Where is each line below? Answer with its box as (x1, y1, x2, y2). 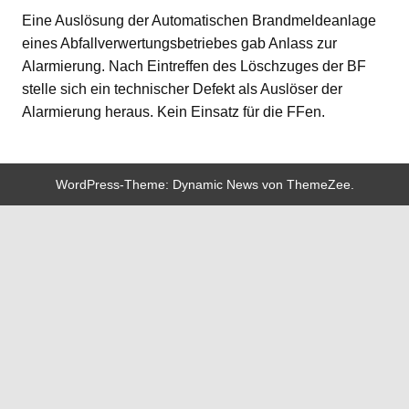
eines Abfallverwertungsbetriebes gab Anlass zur (22, 35, 337, 51)
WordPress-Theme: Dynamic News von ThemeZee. (55, 176, 354, 192)
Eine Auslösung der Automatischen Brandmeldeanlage (22, 12, 376, 28)
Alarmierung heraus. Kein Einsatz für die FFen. (22, 103, 325, 120)
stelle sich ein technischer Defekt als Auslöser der (22, 80, 342, 97)
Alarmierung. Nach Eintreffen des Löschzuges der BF (22, 58, 366, 74)
